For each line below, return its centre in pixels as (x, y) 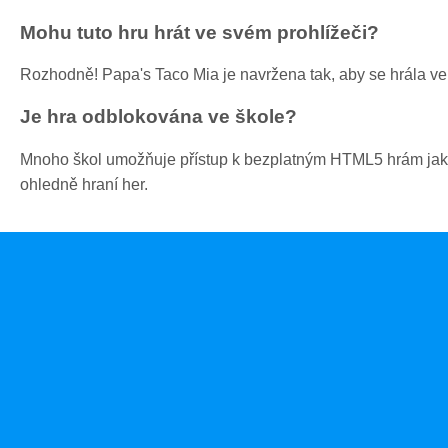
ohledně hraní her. (84, 184)
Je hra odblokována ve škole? (158, 117)
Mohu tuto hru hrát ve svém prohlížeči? (199, 32)
